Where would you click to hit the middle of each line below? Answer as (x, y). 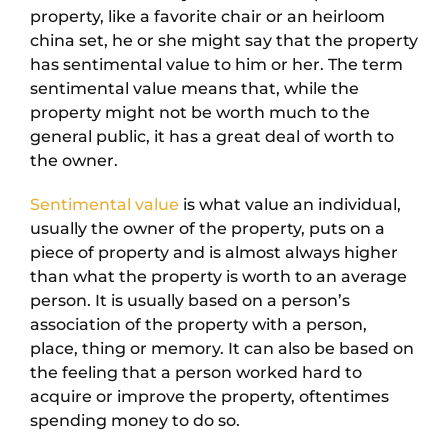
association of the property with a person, (198, 325)
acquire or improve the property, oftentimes (209, 397)
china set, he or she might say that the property (224, 41)
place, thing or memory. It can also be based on (222, 349)
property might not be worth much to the (200, 113)
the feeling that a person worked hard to (196, 373)
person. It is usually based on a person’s (190, 301)
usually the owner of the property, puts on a (207, 229)
